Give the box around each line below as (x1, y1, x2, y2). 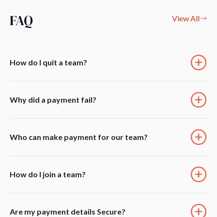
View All (172, 13, 200, 23)
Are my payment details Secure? (10, 206, 125, 216)
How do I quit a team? (10, 57, 87, 67)
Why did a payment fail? (10, 94, 96, 104)
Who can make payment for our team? (10, 132, 148, 141)
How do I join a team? (10, 169, 86, 179)
